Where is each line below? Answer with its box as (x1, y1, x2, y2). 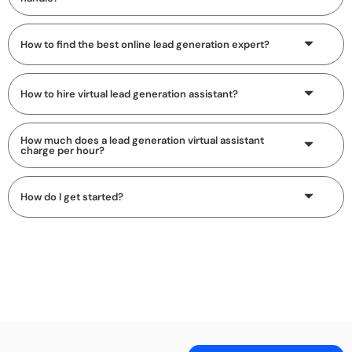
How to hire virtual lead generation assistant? (20, 86, 238, 101)
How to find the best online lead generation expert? (20, 37, 269, 51)
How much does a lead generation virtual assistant (20, 133, 264, 147)
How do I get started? (20, 189, 123, 203)
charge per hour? (20, 143, 104, 157)
